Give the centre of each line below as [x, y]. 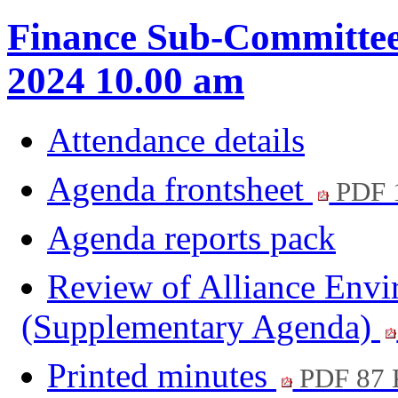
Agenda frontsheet [180, 189]
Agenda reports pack [191, 238]
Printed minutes [162, 376]
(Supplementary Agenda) [201, 327]
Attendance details [176, 140]
